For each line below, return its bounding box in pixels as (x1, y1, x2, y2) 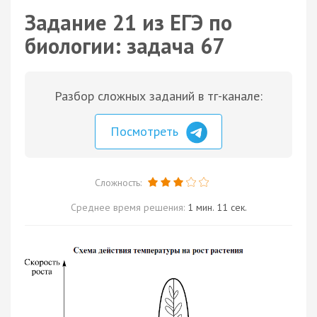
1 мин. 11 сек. (187, 200, 247, 214)
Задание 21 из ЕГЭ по (25, 8, 232, 36)
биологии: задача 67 (25, 32, 224, 59)
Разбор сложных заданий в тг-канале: (54, 88, 263, 104)
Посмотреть (110, 123, 182, 139)
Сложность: (94, 175, 144, 189)
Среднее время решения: (70, 200, 188, 214)
